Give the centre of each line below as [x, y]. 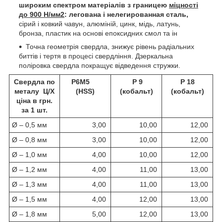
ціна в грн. [34, 100]
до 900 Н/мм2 [42, 14]
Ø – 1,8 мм [32, 214]
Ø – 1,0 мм [32, 154]
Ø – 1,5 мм [32, 199]
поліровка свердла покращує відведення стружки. [100, 65]
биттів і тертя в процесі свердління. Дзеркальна [96, 56]
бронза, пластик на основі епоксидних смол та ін [98, 33]
